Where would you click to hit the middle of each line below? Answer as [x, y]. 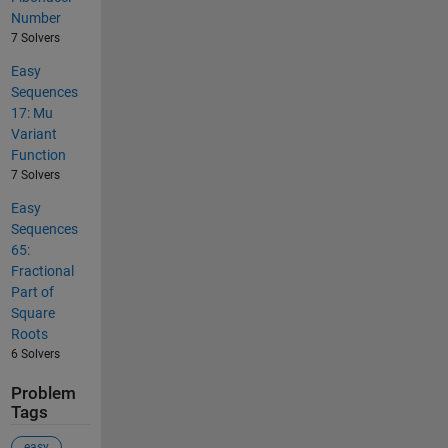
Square [32, 313]
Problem [43, 394]
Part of [32, 292]
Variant [33, 134]
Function [38, 155]
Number [35, 18]
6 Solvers [35, 354]
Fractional [42, 271]
